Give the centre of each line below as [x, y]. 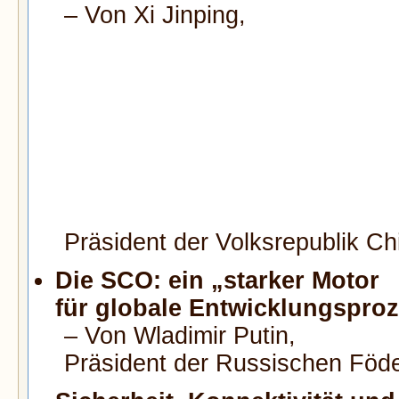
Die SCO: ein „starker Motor [217, 280]
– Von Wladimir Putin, [180, 335]
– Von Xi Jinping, [155, 16]
